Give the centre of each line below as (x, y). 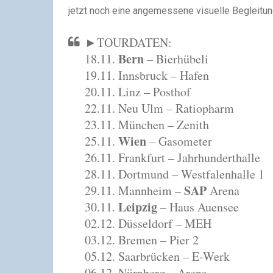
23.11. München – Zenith (147, 125)
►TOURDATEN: (128, 42)
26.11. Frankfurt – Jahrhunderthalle (172, 158)
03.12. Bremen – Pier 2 (142, 240)
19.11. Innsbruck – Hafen (147, 75)
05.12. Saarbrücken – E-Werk (157, 256)
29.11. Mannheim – (134, 190)
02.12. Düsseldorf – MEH (148, 223)
